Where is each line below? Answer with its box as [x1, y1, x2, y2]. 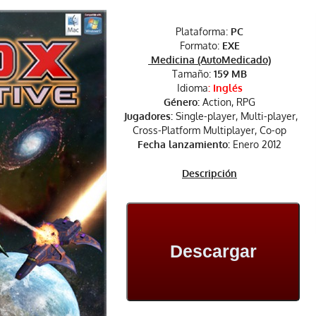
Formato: [179, 39, 222, 51]
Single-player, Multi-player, [173, 109, 298, 122]
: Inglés [207, 81, 243, 94]
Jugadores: [121, 109, 173, 122]
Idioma [176, 81, 208, 94]
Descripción [182, 166, 237, 179]
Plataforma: [176, 25, 228, 37]
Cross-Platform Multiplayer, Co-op [133, 123, 286, 136]
